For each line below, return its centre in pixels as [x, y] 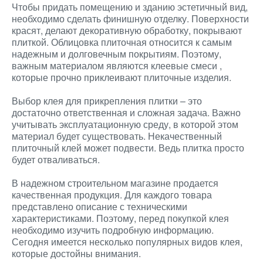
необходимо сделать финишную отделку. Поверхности [130, 18]
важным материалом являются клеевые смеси [116, 65]
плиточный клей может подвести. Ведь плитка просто [128, 148]
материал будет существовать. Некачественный [117, 136]
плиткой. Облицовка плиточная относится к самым [122, 42]
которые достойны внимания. [76, 253]
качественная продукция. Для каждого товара [112, 195]
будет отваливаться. [56, 159]
